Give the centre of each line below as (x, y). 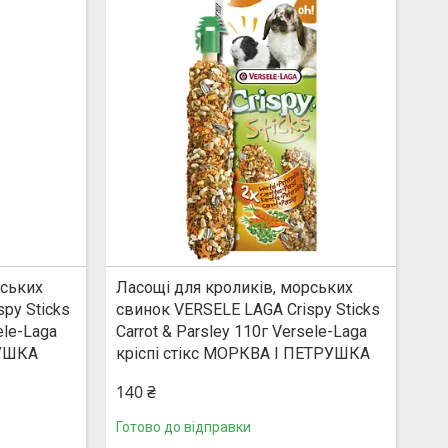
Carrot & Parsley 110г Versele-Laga (241, 332)
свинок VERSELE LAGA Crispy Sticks (247, 310)
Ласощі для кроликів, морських (234, 288)
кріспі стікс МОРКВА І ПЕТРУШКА (242, 354)
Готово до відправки (183, 427)
